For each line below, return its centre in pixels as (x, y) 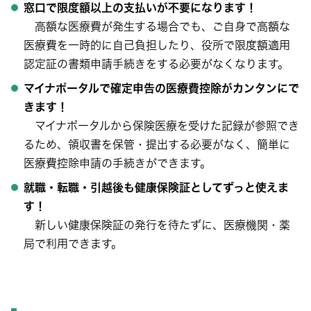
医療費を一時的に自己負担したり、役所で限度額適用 (157, 45)
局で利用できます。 (73, 244)
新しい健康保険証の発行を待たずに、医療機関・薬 (157, 225)
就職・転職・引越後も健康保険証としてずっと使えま (156, 187)
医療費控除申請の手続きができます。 (119, 163)
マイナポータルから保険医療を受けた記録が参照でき (161, 126)
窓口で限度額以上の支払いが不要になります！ (140, 8)
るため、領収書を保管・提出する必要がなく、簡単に (157, 144)
